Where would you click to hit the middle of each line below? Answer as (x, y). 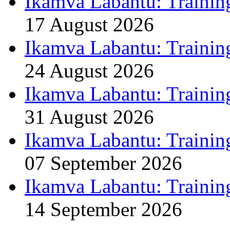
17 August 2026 (89, 24)
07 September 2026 (103, 163)
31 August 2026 (89, 117)
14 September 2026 (103, 209)
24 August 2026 (89, 70)
